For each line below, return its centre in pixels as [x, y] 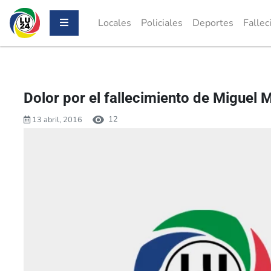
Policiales [162, 23]
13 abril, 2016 [56, 119]
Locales [115, 23]
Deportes [213, 23]
